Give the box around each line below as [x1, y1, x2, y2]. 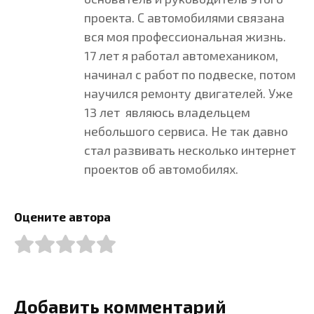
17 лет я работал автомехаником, [84, 47, 278, 63]
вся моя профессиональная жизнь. [84, 28, 286, 44]
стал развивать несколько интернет [84, 142, 296, 158]
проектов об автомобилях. [84, 161, 238, 177]
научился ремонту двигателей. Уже [84, 85, 293, 101]
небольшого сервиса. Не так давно [84, 123, 288, 139]
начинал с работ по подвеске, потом [84, 66, 296, 82]
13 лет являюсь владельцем [84, 104, 250, 120]
